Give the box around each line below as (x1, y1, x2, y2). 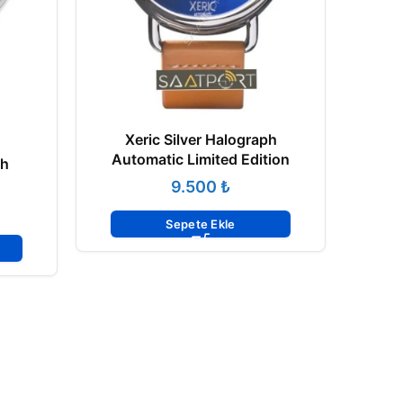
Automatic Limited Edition (112, 150, 290, 169)
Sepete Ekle (166, 217, 236, 232)
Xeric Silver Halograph (124, 130, 277, 149)
